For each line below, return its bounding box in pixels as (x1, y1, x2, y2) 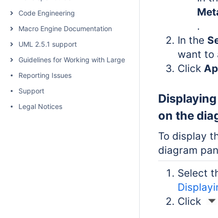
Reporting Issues (18, 71, 72, 79)
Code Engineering (18, 9, 75, 17)
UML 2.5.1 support (18, 40, 77, 48)
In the (178, 34, 207, 46)
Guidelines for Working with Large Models (18, 55, 150, 64)
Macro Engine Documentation (18, 24, 112, 33)
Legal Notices (18, 102, 62, 110)
